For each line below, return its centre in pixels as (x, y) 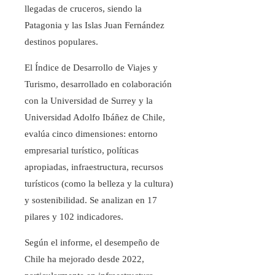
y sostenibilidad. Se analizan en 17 (91, 200)
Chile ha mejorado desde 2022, (84, 259)
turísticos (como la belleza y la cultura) (99, 184)
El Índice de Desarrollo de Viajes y (91, 68)
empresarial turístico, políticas (82, 151)
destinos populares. (61, 42)
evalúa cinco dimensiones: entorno (91, 134)
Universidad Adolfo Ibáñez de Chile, (95, 118)
